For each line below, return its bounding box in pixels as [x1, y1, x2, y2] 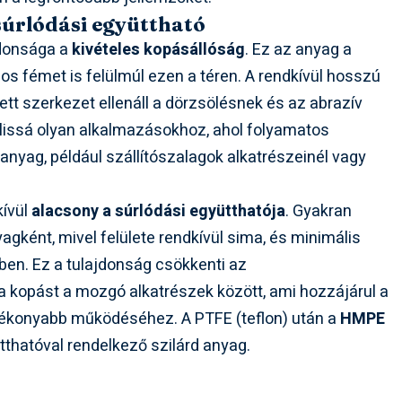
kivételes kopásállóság [72, 38, 246, 63]
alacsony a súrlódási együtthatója [31, 199, 286, 224]
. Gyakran [285, 199, 353, 224]
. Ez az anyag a [245, 38, 353, 63]
